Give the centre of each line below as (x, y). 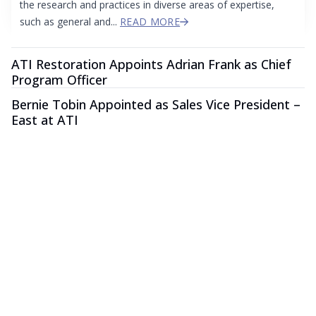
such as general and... (70, 22)
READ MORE (150, 22)
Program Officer (59, 80)
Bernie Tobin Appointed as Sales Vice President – (156, 105)
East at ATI (45, 120)
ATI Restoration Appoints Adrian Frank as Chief (151, 65)
